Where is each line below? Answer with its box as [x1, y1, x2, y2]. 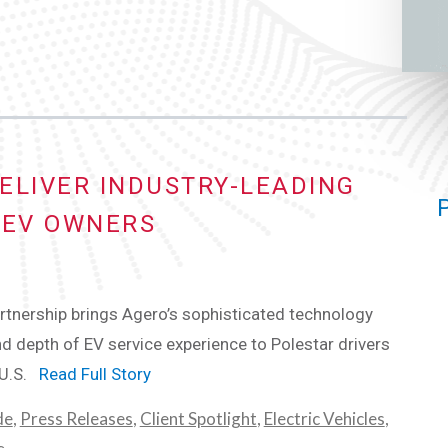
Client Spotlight [139, 407, 257, 429]
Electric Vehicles [263, 407, 385, 429]
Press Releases [19, 407, 133, 429]
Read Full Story [38, 363, 151, 384]
